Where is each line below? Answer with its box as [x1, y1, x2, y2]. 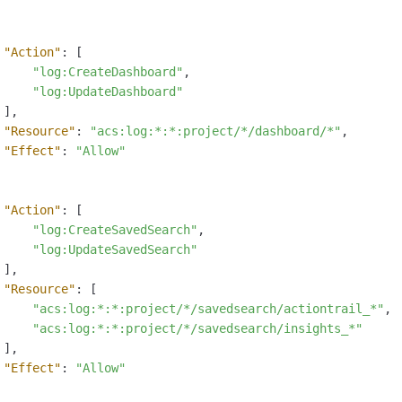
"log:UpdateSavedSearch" [32, 242, 197, 258]
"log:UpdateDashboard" [32, 84, 183, 100]
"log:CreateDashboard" [32, 65, 183, 80]
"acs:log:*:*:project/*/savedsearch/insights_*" [32, 321, 363, 336]
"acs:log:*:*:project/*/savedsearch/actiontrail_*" [32, 301, 384, 317]
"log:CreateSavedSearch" [32, 223, 197, 238]
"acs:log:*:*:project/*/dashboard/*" [90, 124, 341, 139]
